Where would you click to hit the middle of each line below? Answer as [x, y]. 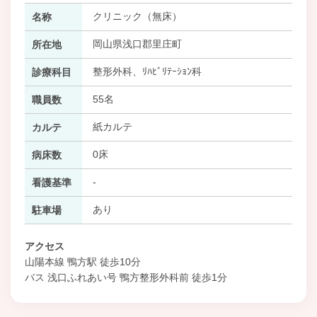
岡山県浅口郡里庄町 [137, 44]
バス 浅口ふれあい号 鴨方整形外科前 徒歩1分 [126, 277]
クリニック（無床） [137, 16]
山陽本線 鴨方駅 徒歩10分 [83, 261]
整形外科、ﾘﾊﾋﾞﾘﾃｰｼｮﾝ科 [147, 71]
